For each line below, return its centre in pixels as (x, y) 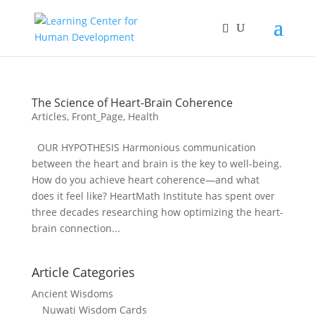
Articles (49, 116)
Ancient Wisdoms (72, 294)
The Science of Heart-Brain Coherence (132, 103)
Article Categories (83, 272)
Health (143, 116)
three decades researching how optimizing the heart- (157, 212)
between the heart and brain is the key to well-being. (156, 163)
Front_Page (97, 116)
